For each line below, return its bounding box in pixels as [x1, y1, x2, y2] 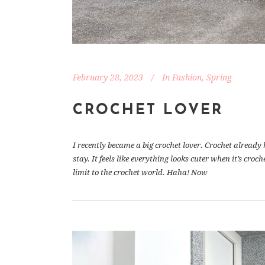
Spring [206, 73, 232, 83]
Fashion [172, 73, 202, 83]
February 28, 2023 [73, 73, 143, 83]
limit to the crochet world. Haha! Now [73, 168, 208, 177]
